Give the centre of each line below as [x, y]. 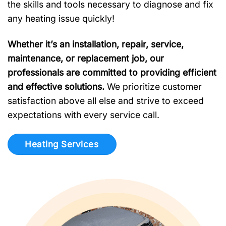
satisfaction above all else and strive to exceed [106, 100]
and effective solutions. [56, 86]
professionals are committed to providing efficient [112, 72]
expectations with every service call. [83, 115]
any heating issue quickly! [61, 18]
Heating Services [62, 144]
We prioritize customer [153, 86]
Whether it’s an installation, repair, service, [96, 44]
